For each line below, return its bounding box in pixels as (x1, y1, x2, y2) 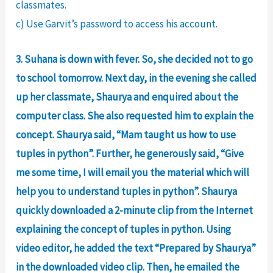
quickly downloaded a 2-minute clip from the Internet (16, 203, 253, 217)
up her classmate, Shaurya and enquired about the (16, 90, 239, 104)
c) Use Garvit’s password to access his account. (16, 16, 218, 30)
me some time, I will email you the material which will (16, 165, 250, 179)
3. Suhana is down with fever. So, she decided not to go (16, 52, 253, 66)
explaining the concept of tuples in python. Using (16, 222, 232, 236)
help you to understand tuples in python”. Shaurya (16, 184, 238, 198)
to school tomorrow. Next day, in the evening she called (16, 71, 257, 85)
